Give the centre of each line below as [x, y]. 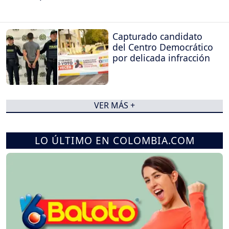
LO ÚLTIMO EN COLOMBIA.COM [114, 140]
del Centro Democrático [163, 47]
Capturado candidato [157, 37]
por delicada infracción [161, 58]
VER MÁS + [114, 106]
